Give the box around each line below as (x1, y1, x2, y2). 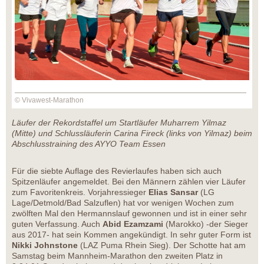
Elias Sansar (148, 187, 200, 197)
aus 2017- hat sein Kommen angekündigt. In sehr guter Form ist (12, 230, 251, 240)
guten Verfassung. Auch (12, 219, 103, 229)
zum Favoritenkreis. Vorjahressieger (12, 187, 148, 197)
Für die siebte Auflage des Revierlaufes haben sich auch (12, 166, 222, 176)
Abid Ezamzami (103, 219, 166, 229)
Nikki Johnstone (12, 240, 80, 250)
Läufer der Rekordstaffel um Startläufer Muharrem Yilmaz (12, 118, 226, 128)
